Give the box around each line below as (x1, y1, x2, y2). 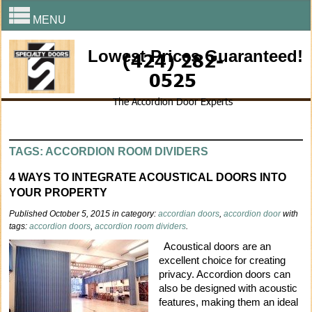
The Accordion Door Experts (113, 95, 233, 108)
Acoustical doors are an (159, 240, 272, 253)
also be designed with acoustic (159, 282, 298, 295)
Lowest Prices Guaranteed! (87, 47, 303, 65)
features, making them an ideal (159, 296, 299, 309)
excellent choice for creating (159, 254, 286, 267)
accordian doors (158, 209, 220, 219)
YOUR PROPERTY (9, 187, 108, 199)
